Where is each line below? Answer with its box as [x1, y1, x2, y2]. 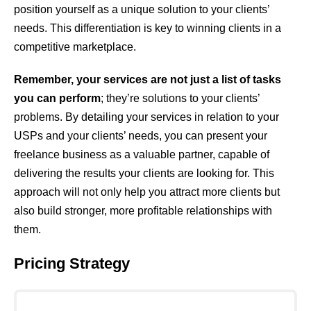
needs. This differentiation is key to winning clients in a [14, 22, 281, 34]
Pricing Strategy [14, 255, 130, 273]
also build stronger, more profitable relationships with [14, 204, 272, 217]
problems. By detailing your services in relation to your [14, 110, 279, 123]
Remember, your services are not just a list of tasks [14, 73, 281, 85]
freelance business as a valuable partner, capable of [14, 148, 269, 160]
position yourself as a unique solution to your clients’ [14, 3, 269, 15]
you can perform [14, 92, 101, 104]
